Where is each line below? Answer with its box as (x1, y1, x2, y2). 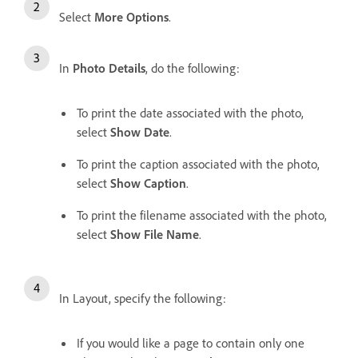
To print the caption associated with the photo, (77, 155, 320, 172)
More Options (94, 8, 169, 25)
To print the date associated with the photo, (77, 104, 304, 121)
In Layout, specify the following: (59, 289, 226, 306)
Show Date (110, 123, 169, 140)
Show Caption (110, 174, 186, 191)
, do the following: (145, 59, 240, 76)
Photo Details (73, 59, 145, 76)
